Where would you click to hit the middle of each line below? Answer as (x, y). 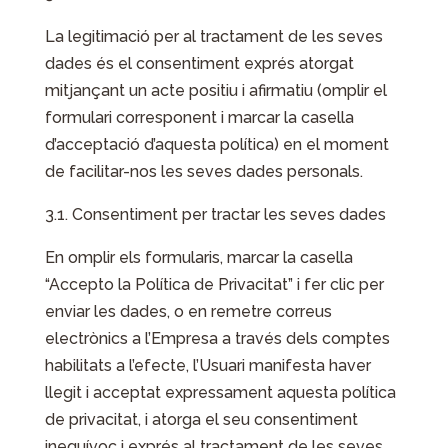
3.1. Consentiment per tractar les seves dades (215, 214)
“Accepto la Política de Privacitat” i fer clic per (214, 284)
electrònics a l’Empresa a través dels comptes (217, 338)
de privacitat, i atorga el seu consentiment (201, 419)
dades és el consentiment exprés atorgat (199, 63)
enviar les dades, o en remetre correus (188, 311)
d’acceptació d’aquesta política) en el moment (216, 144)
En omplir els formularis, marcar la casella (198, 257)
